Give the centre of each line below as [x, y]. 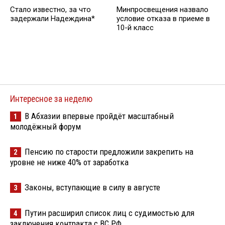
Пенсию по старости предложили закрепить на [109, 151]
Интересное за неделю [51, 99]
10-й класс [135, 28]
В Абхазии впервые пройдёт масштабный [99, 116]
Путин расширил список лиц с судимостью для [109, 213]
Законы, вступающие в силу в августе [92, 187]
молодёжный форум [45, 126]
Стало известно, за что [50, 10]
